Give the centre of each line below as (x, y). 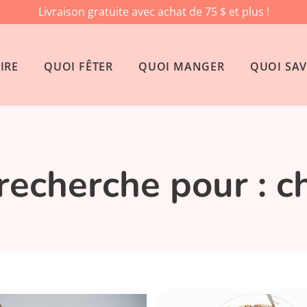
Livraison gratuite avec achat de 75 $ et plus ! (153, 12)
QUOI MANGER (181, 67)
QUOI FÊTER (78, 67)
